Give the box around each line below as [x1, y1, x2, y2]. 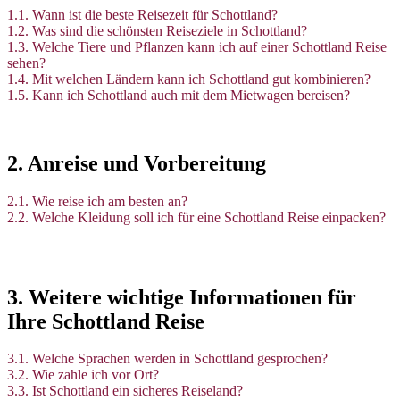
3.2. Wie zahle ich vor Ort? [7, 367, 159, 383]
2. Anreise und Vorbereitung [7, 151, 266, 175]
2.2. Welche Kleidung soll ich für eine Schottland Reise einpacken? [7, 209, 386, 225]
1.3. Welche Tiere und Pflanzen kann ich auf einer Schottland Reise [7, 38, 387, 54]
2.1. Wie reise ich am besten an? [7, 193, 187, 209]
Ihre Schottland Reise [7, 309, 204, 333]
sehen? [7, 54, 46, 71]
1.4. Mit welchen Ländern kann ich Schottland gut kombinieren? [7, 71, 371, 87]
